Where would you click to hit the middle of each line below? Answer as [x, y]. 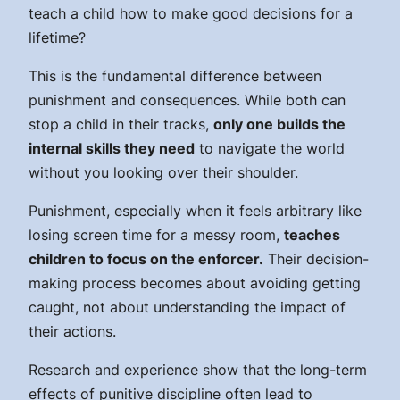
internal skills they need [112, 148]
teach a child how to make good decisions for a [191, 13]
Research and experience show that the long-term [198, 369]
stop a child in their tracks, [121, 124]
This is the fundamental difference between [175, 75]
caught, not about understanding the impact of [187, 307]
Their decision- [316, 258]
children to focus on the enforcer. [146, 258]
